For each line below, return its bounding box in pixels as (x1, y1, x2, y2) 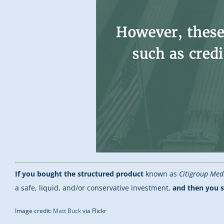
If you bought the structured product (15, 169, 143, 179)
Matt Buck (53, 206, 81, 215)
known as (143, 169, 179, 179)
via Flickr (81, 206, 106, 215)
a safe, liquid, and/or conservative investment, (15, 183, 172, 193)
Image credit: (15, 206, 53, 215)
